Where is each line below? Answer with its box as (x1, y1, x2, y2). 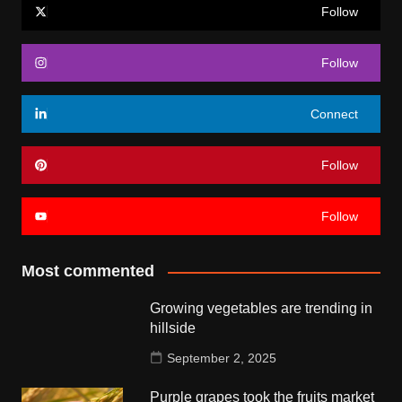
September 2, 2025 (167, 351, 277, 366)
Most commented (21, 262, 154, 281)
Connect (310, 107, 359, 122)
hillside (150, 320, 197, 336)
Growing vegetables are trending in (150, 301, 373, 317)
